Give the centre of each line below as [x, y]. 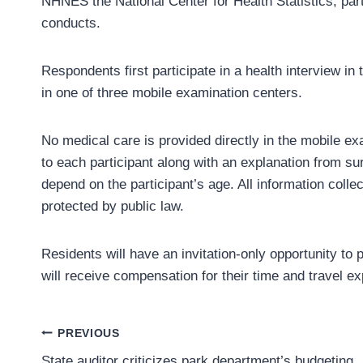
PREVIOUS [89, 333]
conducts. [71, 23]
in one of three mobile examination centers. [172, 93]
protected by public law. [113, 207]
